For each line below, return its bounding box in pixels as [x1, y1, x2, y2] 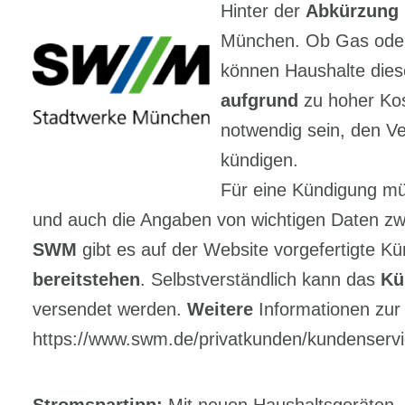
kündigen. [220, 150, 298, 170]
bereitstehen [32, 269, 140, 289]
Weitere [186, 299, 253, 319]
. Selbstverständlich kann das [139, 269, 381, 289]
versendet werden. [32, 299, 187, 319]
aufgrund [220, 90, 298, 110]
